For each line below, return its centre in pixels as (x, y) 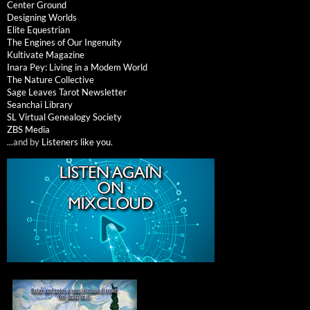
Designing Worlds (42, 17)
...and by (24, 142)
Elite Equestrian (38, 29)
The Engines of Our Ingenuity (64, 42)
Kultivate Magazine (46, 54)
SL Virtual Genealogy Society (64, 117)
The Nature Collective (51, 79)
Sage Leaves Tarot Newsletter (67, 92)
